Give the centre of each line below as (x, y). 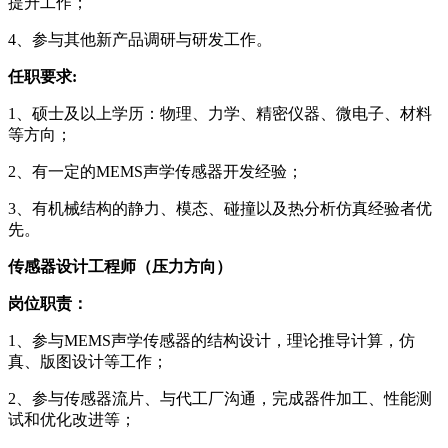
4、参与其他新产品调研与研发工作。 (140, 39)
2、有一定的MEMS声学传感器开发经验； (155, 171)
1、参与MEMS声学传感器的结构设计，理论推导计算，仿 (211, 340)
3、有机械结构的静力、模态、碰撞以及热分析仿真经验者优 (220, 208)
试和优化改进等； (72, 419)
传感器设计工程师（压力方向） (120, 266)
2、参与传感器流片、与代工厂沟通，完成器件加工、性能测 (220, 398)
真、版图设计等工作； (88, 361)
